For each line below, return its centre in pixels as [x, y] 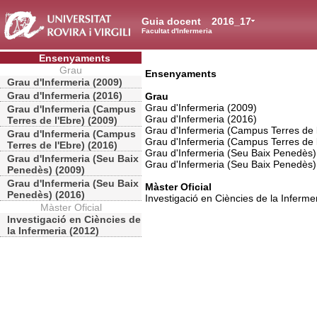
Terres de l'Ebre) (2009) [62, 120]
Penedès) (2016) [46, 195]
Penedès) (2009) [46, 170]
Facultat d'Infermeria [177, 31]
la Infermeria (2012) [53, 231]
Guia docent [173, 21]
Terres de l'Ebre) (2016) [62, 145]
